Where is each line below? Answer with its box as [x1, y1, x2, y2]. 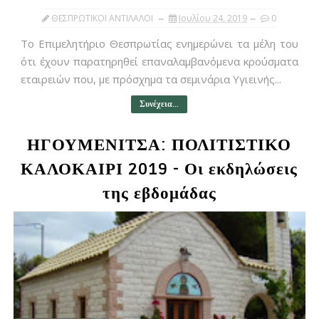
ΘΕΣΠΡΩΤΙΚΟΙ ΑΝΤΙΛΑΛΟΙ [51, 12, 154, 25]
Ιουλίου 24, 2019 [179, 12, 248, 25]
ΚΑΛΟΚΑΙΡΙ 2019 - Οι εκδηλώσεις [21, 159, 298, 180]
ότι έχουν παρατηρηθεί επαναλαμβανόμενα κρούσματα [20, 54, 299, 69]
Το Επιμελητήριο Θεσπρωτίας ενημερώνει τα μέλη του [20, 36, 299, 51]
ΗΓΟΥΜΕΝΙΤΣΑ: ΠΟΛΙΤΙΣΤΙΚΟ [27, 135, 292, 156]
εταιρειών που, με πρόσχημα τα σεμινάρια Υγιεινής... [20, 72, 281, 87]
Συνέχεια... [140, 99, 179, 110]
